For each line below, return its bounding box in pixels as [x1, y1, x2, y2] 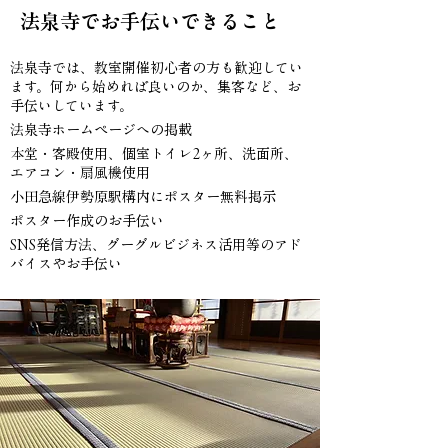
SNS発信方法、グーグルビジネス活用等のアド [10, 238, 302, 252]
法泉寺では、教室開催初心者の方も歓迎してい [10, 61, 303, 75]
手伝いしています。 [10, 99, 133, 113]
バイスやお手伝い [10, 257, 122, 271]
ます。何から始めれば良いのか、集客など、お [10, 80, 301, 94]
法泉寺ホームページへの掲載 [10, 123, 192, 137]
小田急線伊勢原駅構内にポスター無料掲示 [10, 190, 276, 204]
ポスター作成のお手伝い [10, 214, 164, 228]
